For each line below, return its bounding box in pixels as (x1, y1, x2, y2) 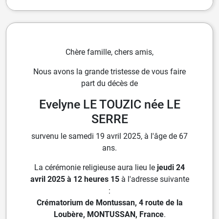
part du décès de (81, 79, 138, 88)
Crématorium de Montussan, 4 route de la (36, 198, 183, 208)
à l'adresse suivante (119, 175, 189, 184)
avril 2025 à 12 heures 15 (30, 175, 119, 184)
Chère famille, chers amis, (66, 47, 153, 57)
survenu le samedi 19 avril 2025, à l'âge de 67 (31, 131, 188, 141)
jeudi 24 (157, 163, 185, 173)
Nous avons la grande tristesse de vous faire (33, 67, 186, 77)
